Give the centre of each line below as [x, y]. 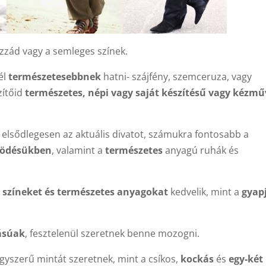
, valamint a [79, 150]
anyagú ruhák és [201, 150]
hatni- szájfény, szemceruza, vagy [177, 77]
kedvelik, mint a [205, 192]
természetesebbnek [55, 77]
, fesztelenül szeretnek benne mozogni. [113, 233]
